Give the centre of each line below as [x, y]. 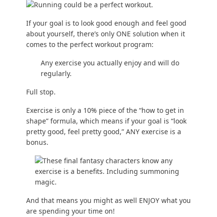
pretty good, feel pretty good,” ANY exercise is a [103, 132]
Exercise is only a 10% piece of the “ [84, 110]
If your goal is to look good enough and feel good [106, 23]
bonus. [37, 142]
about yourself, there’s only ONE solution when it [105, 34]
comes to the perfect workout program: [90, 45]
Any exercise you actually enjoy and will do [110, 63]
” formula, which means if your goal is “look [116, 121]
